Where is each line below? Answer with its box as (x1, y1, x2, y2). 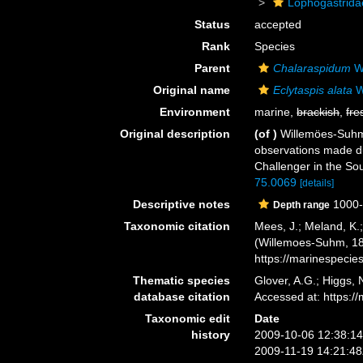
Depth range (273, 199, 331, 211)
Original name (153, 83, 231, 96)
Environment (160, 105, 231, 118)
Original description (120, 127, 231, 140)
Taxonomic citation (124, 220, 231, 233)
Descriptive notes (133, 198, 231, 211)
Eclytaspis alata (273, 83, 353, 96)
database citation (134, 290, 231, 303)
